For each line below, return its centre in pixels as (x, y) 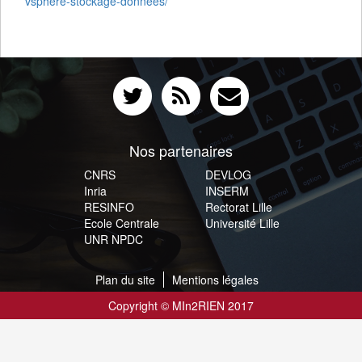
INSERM (227, 191)
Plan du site (125, 280)
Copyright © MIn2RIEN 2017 (181, 305)
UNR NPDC (114, 239)
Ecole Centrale (122, 223)
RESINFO (109, 207)
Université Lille (242, 223)
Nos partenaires (181, 150)
